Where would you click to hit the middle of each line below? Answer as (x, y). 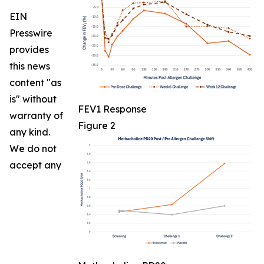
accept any (35, 165)
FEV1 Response (112, 109)
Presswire (31, 33)
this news (30, 66)
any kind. (30, 132)
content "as (35, 83)
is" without (33, 99)
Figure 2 (97, 126)
